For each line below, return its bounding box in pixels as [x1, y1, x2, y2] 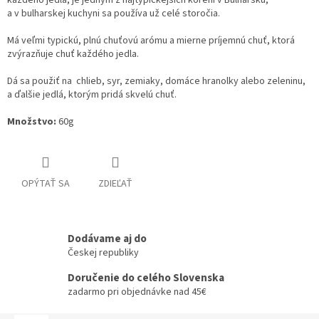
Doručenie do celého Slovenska [68, 270, 224, 286]
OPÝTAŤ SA [21, 177, 70, 192]
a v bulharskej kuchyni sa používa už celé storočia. [7, 6, 220, 21]
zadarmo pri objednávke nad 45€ [68, 285, 206, 300]
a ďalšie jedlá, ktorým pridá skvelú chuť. [7, 88, 177, 103]
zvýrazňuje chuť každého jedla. [7, 47, 139, 62]
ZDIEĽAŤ [98, 177, 132, 192]
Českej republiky [68, 246, 139, 261]
